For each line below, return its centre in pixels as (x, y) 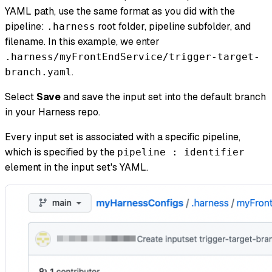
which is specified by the (61, 152)
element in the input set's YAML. (76, 168)
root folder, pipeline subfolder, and (173, 27)
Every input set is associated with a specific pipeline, (123, 137)
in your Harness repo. (53, 112)
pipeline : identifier (181, 152)
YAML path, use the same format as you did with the (120, 12)
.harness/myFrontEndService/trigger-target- (132, 57)
